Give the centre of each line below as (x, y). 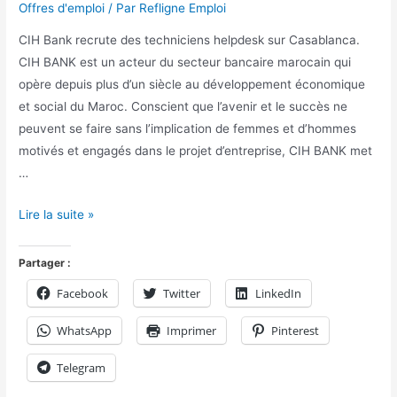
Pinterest (296, 330)
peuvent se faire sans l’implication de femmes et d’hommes (188, 128)
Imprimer (192, 330)
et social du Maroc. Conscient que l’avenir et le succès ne (183, 106)
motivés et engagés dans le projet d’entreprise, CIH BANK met (196, 150)
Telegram (82, 367)
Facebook (83, 293)
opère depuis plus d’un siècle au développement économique (192, 84)
